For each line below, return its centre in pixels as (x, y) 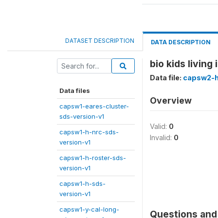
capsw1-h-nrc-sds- (89, 132)
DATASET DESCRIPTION (100, 41)
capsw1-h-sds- (82, 183)
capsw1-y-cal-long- (89, 209)
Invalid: (162, 137)
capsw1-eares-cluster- (94, 106)
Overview (171, 100)
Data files (75, 91)
